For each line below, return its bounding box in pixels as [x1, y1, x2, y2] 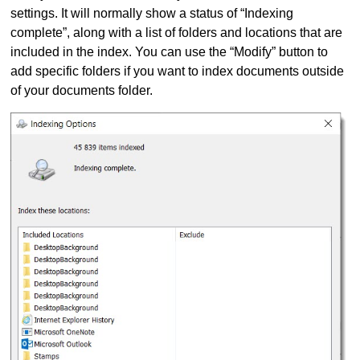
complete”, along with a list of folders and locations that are [10, 26, 343, 40]
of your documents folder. [10, 84, 153, 98]
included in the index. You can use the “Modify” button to [10, 45, 329, 59]
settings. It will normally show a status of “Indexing [10, 6, 294, 21]
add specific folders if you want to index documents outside [10, 64, 345, 79]
